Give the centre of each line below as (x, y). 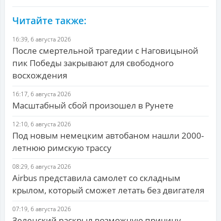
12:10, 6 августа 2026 (42, 124)
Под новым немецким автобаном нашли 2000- (108, 136)
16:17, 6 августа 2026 (42, 94)
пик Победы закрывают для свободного (93, 63)
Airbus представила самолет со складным (96, 178)
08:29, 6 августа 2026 (42, 167)
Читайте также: (49, 21)
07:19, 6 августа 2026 (42, 209)
